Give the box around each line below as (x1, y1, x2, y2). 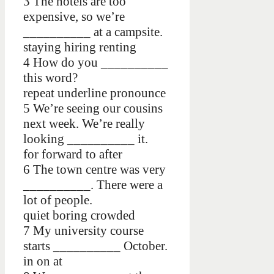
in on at (23, 254, 62, 269)
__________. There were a (23, 177, 163, 193)
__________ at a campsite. (23, 24, 163, 40)
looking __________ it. (23, 131, 148, 147)
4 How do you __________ (23, 55, 168, 70)
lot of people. (23, 193, 92, 208)
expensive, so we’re (23, 9, 125, 24)
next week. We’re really (23, 116, 145, 131)
